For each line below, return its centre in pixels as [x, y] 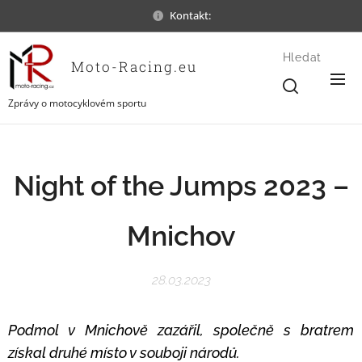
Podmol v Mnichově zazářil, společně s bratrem [181, 330]
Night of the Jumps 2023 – [181, 186]
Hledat [302, 57]
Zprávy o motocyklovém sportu [77, 103]
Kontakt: [190, 15]
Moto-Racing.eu [132, 66]
